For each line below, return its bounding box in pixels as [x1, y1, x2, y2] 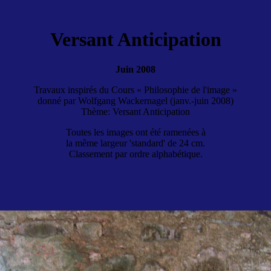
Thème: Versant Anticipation [81, 106, 190, 117]
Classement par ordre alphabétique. [68, 148, 203, 159]
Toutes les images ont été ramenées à [65, 126, 206, 137]
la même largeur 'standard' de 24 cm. [66, 137, 205, 148]
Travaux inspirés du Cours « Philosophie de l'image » [34, 84, 237, 95]
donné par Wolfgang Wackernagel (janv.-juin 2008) [38, 95, 233, 106]
